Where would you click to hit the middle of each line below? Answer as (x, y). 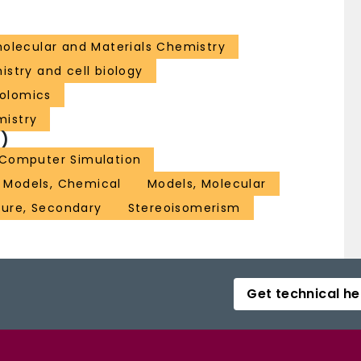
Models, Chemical (62, 184)
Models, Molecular (207, 184)
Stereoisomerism (184, 208)
